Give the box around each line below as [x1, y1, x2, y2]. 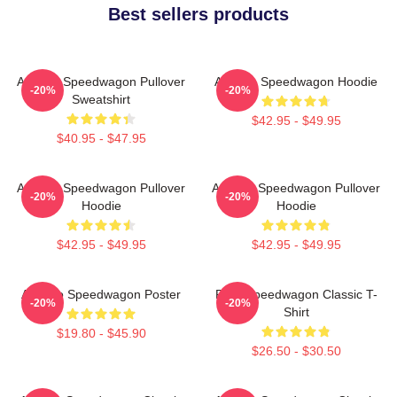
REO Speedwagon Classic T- [214, 286, 378, 301]
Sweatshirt [72, 91, 130, 106]
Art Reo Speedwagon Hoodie [214, 74, 378, 89]
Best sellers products [108, 4, 289, 24]
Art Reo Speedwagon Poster [21, 286, 181, 301]
